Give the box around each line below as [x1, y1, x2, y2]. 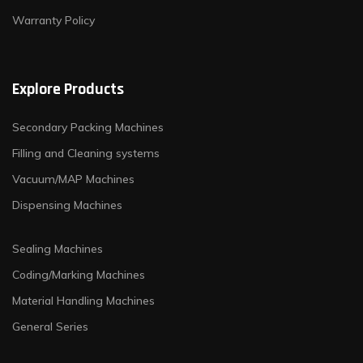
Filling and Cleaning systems [12, 145, 160, 160]
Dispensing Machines [12, 197, 122, 212]
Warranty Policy [12, 12, 95, 28]
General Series [12, 318, 88, 334]
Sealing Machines [12, 241, 103, 256]
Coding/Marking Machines [12, 267, 145, 282]
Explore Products [12, 78, 124, 100]
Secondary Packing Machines [12, 119, 164, 135]
